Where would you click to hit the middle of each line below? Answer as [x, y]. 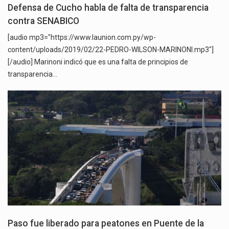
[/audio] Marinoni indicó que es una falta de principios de [98, 62]
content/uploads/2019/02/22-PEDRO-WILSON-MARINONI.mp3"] [111, 49]
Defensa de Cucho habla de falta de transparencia [108, 7]
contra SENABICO [44, 21]
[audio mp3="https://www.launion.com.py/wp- [82, 37]
